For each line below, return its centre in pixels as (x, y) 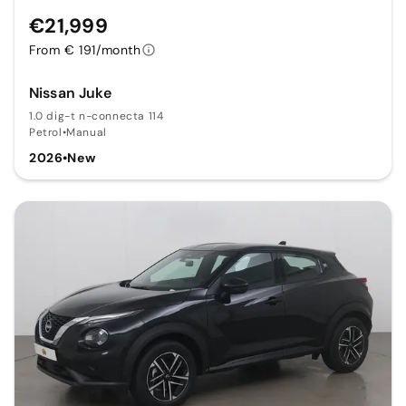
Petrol (46, 133)
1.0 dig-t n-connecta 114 (97, 116)
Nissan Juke (70, 93)
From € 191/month (85, 50)
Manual (87, 133)
